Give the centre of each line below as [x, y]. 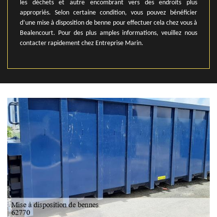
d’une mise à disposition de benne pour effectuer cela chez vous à [108, 23]
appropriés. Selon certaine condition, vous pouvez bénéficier [108, 13]
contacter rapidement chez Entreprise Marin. [82, 43]
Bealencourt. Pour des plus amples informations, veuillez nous [108, 33]
